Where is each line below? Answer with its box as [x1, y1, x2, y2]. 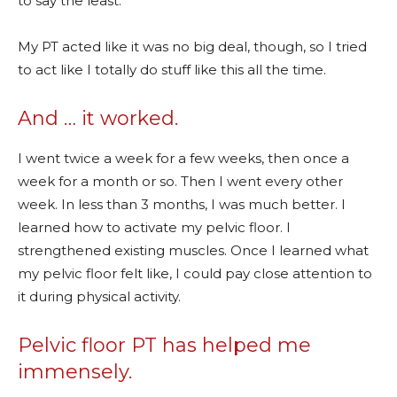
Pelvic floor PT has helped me [18, 332, 311, 357]
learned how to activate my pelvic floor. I [18, 218, 291, 236]
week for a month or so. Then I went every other [18, 172, 343, 190]
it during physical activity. [18, 287, 181, 305]
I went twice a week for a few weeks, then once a [18, 149, 349, 167]
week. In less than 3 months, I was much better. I [18, 195, 346, 213]
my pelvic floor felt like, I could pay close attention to [18, 264, 372, 282]
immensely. [18, 359, 132, 384]
